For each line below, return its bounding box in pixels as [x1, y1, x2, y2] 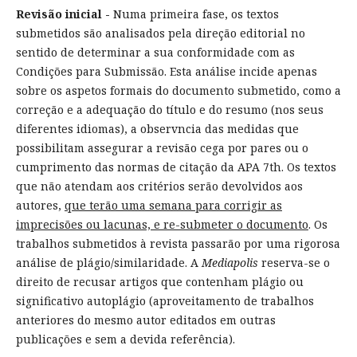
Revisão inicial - [15, 6, 110, 22]
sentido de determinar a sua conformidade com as [15, 44, 295, 60]
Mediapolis [201, 254, 258, 270]
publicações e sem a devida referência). [15, 331, 235, 347]
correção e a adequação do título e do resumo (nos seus [15, 101, 324, 117]
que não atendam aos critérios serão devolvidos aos [15, 178, 303, 194]
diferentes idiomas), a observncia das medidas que [15, 120, 299, 136]
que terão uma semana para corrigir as [64, 197, 282, 213]
